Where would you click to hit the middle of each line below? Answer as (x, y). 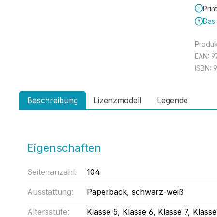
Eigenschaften (64, 148)
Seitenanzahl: (52, 172)
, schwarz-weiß (155, 192)
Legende (172, 100)
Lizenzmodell (117, 100)
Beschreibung (53, 100)
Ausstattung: (50, 192)
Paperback (107, 192)
